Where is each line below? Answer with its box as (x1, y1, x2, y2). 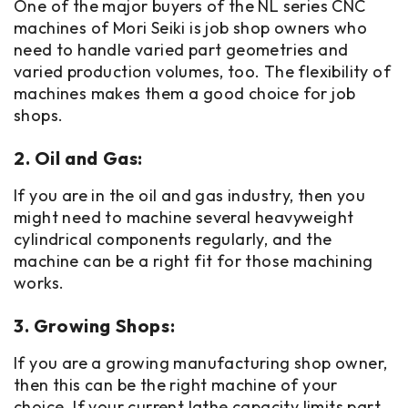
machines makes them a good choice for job (14, 83, 356, 104)
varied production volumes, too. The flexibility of (14, 61, 391, 82)
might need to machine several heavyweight (14, 207, 354, 228)
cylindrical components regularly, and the (14, 229, 332, 250)
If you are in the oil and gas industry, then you (14, 185, 366, 206)
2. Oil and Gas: (14, 147, 143, 169)
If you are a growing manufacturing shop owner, (14, 352, 388, 373)
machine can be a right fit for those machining (14, 250, 373, 271)
